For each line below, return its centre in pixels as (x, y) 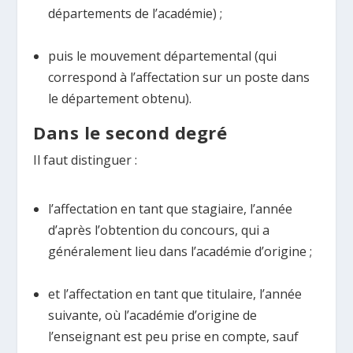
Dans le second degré (130, 132)
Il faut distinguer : (85, 160)
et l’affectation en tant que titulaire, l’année (175, 294)
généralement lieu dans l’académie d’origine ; (180, 251)
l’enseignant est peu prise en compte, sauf (173, 336)
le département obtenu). (119, 98)
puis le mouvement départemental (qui (162, 56)
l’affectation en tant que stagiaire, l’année (170, 208)
